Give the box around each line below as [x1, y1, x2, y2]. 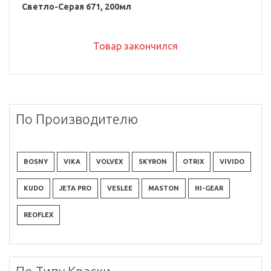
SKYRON [139, 157, 167, 165]
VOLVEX [96, 157, 123, 165]
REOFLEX [24, 211, 53, 218]
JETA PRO [59, 184, 91, 192]
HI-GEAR [195, 184, 223, 192]
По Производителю [16, 111, 138, 126]
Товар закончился [93, 40, 178, 51]
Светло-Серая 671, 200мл [22, 1, 131, 11]
